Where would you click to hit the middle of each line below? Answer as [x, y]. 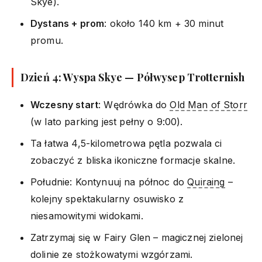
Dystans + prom [68, 23]
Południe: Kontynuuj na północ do [109, 182]
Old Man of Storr [208, 104]
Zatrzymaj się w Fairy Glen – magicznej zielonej [137, 237]
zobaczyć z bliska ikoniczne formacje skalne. [133, 160]
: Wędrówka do [134, 104]
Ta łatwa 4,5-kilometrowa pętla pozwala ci [126, 143]
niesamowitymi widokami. [87, 216]
